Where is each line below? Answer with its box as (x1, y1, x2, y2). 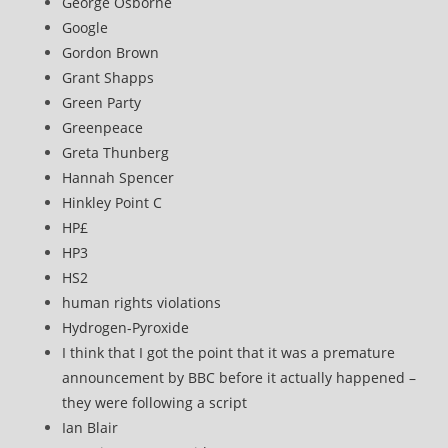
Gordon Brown (62, 43, 160, 62)
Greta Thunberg (62, 143, 170, 162)
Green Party (62, 93, 142, 112)
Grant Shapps (62, 68, 155, 87)
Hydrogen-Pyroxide (62, 318, 190, 337)
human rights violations (62, 293, 222, 312)
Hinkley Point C (62, 193, 163, 212)
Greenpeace (62, 118, 144, 137)
